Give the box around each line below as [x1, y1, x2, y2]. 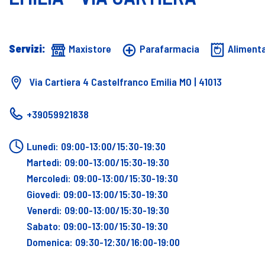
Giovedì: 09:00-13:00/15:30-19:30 [27, 188, 168, 201]
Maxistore [69, 42, 111, 56]
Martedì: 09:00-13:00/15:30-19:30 [27, 156, 169, 169]
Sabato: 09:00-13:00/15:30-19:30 [27, 219, 168, 233]
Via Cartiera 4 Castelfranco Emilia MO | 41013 [27, 75, 222, 88]
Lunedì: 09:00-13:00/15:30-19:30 [27, 140, 166, 153]
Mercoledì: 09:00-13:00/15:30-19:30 [27, 172, 178, 185]
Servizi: [9, 42, 46, 56]
